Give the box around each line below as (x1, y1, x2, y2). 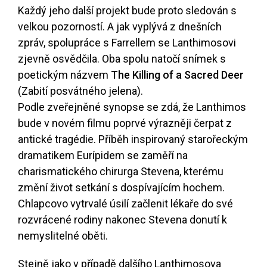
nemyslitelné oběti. (18, 229, 108, 243)
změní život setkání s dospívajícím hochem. (18, 181, 225, 194)
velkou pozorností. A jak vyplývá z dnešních (18, 20, 222, 33)
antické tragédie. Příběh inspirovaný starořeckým (18, 133, 248, 146)
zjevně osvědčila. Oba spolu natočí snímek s (18, 52, 226, 66)
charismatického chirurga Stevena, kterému (18, 165, 223, 178)
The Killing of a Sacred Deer (111, 69, 244, 82)
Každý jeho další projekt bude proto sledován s (18, 4, 237, 17)
